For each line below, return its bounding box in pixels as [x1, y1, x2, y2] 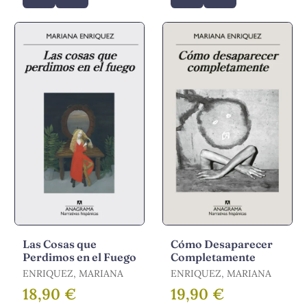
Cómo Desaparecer [171, 237, 273, 251]
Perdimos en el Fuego [23, 250, 136, 265]
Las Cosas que [23, 237, 97, 251]
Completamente [171, 250, 256, 265]
